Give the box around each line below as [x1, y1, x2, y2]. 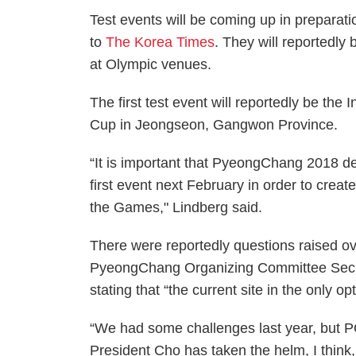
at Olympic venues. [90, 56, 212, 72]
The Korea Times [106, 34, 215, 50]
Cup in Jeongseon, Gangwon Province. [90, 117, 339, 133]
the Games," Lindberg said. [90, 199, 263, 215]
